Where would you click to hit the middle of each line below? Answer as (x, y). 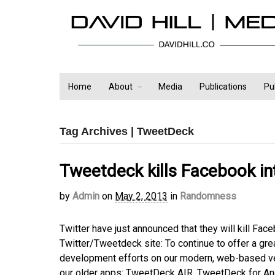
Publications (223, 87)
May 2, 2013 (141, 196)
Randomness (208, 196)
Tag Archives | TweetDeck (127, 132)
